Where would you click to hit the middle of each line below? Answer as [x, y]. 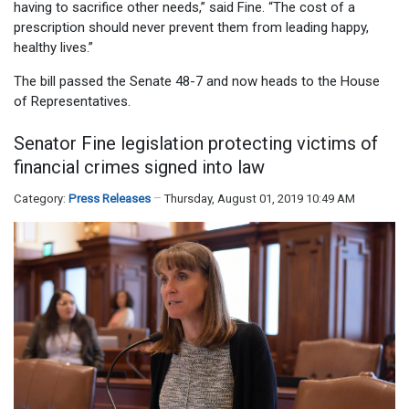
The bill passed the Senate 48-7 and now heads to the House [197, 81]
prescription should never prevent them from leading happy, [191, 27]
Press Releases [110, 199]
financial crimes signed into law [139, 168]
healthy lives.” [53, 47]
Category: [41, 199]
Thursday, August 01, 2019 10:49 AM [260, 199]
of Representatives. [72, 101]
